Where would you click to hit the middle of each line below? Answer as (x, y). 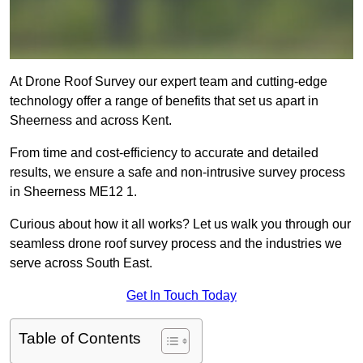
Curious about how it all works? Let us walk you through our (180, 224)
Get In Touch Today (181, 296)
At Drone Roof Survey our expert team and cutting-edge (169, 82)
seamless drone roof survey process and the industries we (176, 244)
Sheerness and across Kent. (91, 121)
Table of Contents (80, 339)
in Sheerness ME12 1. (73, 192)
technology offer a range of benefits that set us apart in (164, 101)
